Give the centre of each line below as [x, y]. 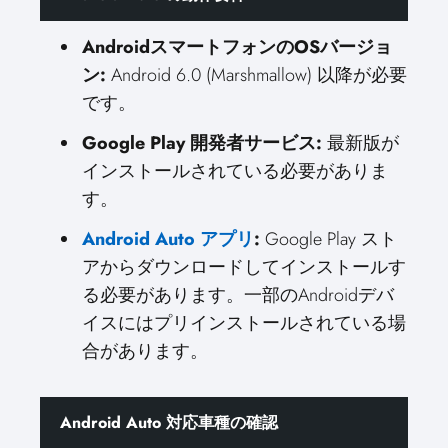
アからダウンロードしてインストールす [244, 267]
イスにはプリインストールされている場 [244, 323]
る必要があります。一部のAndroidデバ [238, 295]
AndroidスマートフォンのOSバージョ [237, 47]
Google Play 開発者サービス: [202, 143]
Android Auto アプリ [168, 239]
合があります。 [145, 351]
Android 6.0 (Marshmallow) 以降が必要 [256, 75]
